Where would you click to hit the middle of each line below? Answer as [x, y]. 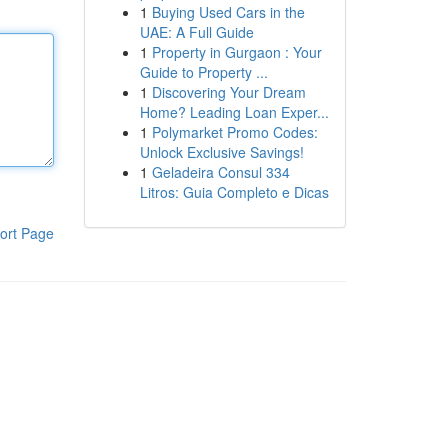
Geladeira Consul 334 [220, 172]
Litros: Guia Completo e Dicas [234, 192]
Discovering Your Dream [228, 92]
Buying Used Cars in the [228, 12]
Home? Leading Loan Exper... [234, 112]
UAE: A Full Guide [196, 32]
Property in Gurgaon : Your [236, 52]
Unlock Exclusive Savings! [221, 152]
